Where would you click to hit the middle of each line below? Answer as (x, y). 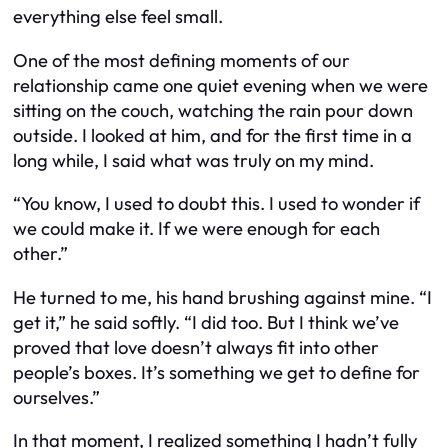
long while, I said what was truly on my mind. (193, 160)
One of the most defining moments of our (181, 60)
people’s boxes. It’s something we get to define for (216, 372)
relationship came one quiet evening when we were (220, 85)
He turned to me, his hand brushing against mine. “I (222, 297)
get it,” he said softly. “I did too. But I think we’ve (206, 322)
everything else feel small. (118, 17)
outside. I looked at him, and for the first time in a (212, 135)
